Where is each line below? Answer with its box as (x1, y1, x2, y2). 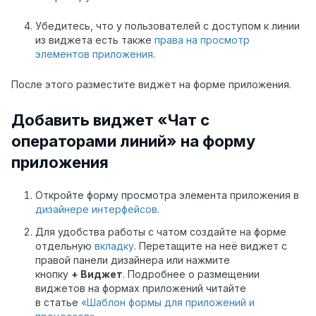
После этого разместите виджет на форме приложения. (11, 78, 291, 90)
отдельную (35, 240, 95, 253)
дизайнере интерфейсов (35, 203, 157, 216)
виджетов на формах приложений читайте (35, 282, 246, 295)
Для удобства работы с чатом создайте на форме (35, 226, 286, 238)
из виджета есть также (35, 34, 154, 47)
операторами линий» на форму (11, 131, 255, 150)
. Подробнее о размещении (123, 268, 260, 281)
